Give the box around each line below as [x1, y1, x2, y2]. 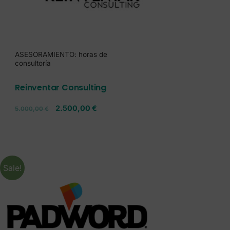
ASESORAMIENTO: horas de [15, 50, 108, 59]
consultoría [15, 59, 51, 67]
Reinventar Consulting [15, 81, 106, 93]
